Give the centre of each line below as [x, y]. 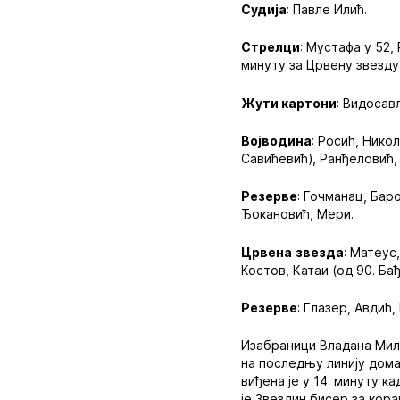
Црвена [267, 252]
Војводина [277, 140]
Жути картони [289, 103]
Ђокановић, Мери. [298, 214]
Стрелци [271, 47]
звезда [320, 252]
